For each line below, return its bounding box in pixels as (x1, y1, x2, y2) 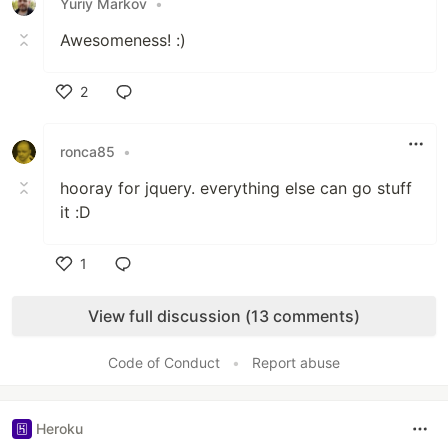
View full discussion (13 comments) (88, 305, 360, 326)
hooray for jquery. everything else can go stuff (60, 177, 412, 198)
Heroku (36, 420, 83, 438)
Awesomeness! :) (60, 29, 186, 50)
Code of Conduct (108, 353, 220, 371)
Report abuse (252, 353, 340, 371)
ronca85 (60, 143, 115, 161)
